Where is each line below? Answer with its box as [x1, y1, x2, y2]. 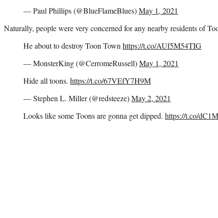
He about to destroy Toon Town [23, 40, 123, 51]
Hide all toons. [23, 75, 70, 86]
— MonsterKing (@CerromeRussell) [23, 57, 139, 68]
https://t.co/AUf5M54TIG [123, 40, 201, 51]
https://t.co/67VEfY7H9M [70, 75, 151, 86]
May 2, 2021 [131, 92, 171, 103]
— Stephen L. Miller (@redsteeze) [23, 92, 131, 103]
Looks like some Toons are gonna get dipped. [23, 110, 165, 121]
